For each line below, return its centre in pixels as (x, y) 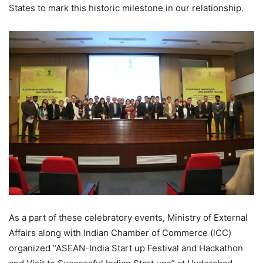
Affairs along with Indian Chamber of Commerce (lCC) (120, 233)
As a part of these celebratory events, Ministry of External (128, 218)
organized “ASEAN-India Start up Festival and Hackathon (126, 248)
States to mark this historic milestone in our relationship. (126, 8)
